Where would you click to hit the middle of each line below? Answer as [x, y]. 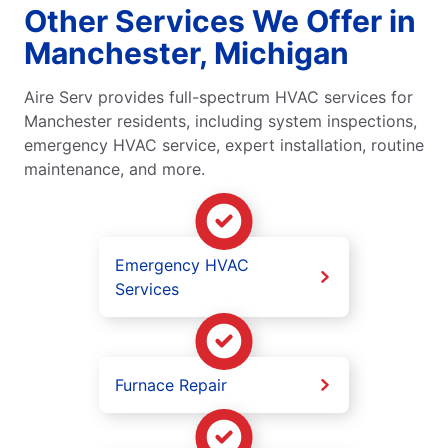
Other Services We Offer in [220, 20]
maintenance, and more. [114, 168]
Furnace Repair [171, 384]
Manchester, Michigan [186, 52]
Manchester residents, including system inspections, [220, 120]
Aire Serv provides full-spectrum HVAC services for [218, 96]
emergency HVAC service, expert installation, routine [224, 144]
